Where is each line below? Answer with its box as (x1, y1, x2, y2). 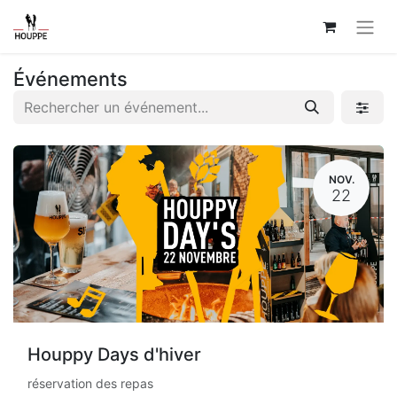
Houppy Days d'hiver (27, 343, 201, 365)
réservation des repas (27, 375, 153, 391)
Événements (13, 66, 128, 90)
